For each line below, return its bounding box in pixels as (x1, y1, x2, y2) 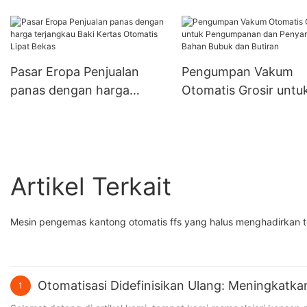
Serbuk (10, 27, 51, 42)
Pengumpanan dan (181, 101, 291, 116)
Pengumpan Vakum (181, 64, 293, 79)
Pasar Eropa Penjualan (10, 64, 139, 79)
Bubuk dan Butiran (181, 138, 288, 153)
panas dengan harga (10, 82, 130, 97)
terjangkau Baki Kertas (10, 101, 141, 116)
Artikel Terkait (10, 171, 171, 202)
